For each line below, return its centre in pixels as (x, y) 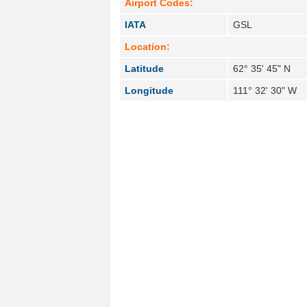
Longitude (149, 90)
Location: (148, 46)
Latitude (145, 68)
